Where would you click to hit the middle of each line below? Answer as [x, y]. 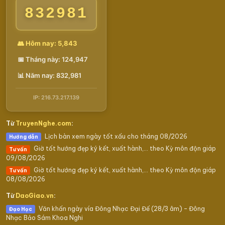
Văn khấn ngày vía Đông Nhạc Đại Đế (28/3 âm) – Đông [121, 208]
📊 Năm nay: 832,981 [49, 75]
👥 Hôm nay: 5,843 [47, 43]
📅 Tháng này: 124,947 [53, 59]
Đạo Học [21, 209]
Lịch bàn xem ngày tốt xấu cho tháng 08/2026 [115, 136]
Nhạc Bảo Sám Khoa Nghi [44, 218]
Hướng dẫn [24, 137]
